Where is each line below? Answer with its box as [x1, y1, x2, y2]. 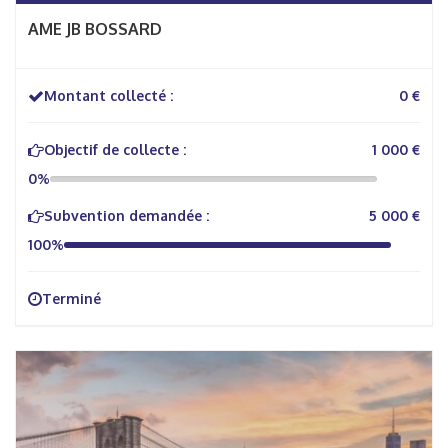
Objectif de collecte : [44, 141, 186, 158]
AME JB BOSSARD [28, 19, 162, 39]
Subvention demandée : [44, 207, 209, 224]
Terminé [42, 290, 101, 307]
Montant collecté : [44, 87, 173, 104]
